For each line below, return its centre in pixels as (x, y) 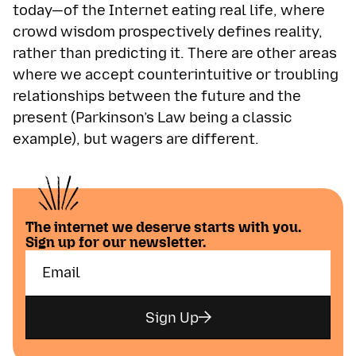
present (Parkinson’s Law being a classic (153, 117)
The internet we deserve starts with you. (163, 227)
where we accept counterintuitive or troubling (176, 74)
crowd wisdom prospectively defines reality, (168, 31)
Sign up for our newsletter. (116, 242)
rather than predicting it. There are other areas (175, 53)
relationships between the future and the (157, 96)
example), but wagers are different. (136, 139)
